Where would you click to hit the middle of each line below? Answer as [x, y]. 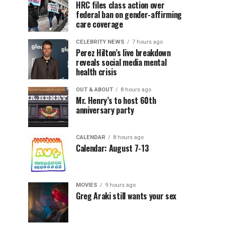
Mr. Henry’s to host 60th [116, 100]
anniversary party [105, 110]
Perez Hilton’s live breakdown [123, 53]
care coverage [99, 24]
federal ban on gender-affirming [129, 15]
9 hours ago [120, 185]
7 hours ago [147, 42]
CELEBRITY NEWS [100, 42]
